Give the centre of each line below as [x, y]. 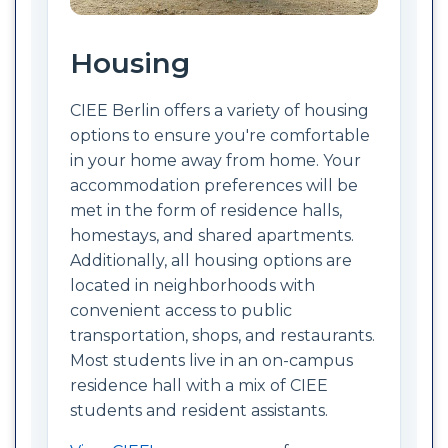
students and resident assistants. [199, 410]
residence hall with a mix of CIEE [199, 385]
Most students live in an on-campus [211, 360]
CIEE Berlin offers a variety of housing [219, 110]
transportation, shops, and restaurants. [222, 335]
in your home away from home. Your [215, 160]
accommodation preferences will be [214, 185]
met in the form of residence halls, [206, 210]
